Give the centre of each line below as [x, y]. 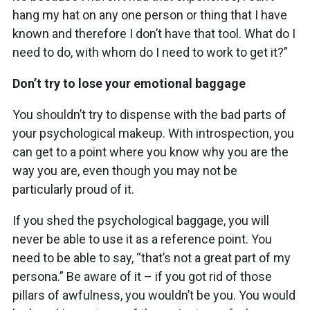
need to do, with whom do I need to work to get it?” [150, 52]
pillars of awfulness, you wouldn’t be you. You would [154, 295]
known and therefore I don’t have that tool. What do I [154, 33]
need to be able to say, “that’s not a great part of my [152, 257]
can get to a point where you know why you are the [151, 152]
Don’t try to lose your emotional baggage [129, 83]
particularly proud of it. [73, 189]
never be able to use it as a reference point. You [142, 239]
